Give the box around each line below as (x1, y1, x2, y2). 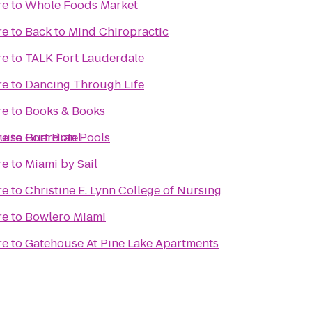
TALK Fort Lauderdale (25, 50, 144, 66)
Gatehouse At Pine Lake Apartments (25, 235, 219, 251)
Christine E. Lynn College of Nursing (25, 182, 221, 198)
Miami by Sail (25, 156, 97, 172)
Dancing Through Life (25, 77, 144, 93)
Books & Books (25, 103, 105, 119)
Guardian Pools (25, 130, 110, 146)
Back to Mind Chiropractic (25, 24, 169, 40)
